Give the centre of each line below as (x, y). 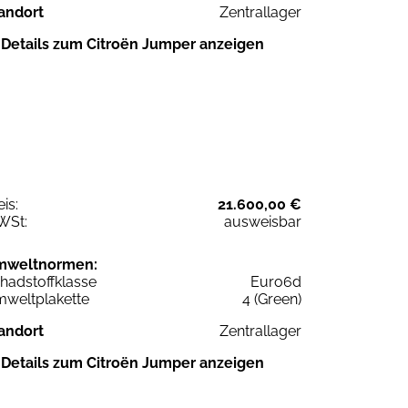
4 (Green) (272, 300)
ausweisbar (263, 222)
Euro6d (276, 282)
